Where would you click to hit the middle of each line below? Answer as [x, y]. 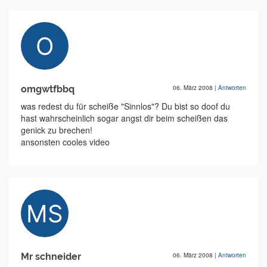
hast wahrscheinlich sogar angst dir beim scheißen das [124, 118]
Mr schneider [51, 257]
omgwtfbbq [48, 89]
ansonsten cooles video [65, 142]
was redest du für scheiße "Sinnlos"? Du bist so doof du [125, 106]
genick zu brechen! [57, 130]
